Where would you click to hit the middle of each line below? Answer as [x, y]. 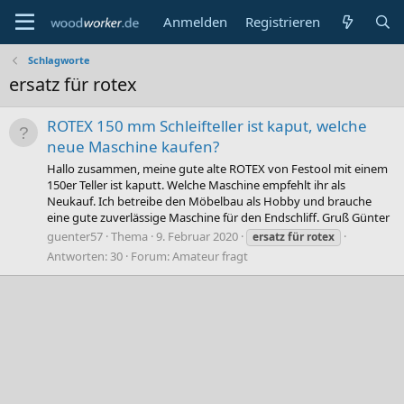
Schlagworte [59, 60]
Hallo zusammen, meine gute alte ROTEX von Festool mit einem [217, 168]
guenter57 [75, 236]
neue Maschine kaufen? [133, 147]
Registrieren [283, 22]
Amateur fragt [210, 256]
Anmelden [196, 22]
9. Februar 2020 [197, 236]
